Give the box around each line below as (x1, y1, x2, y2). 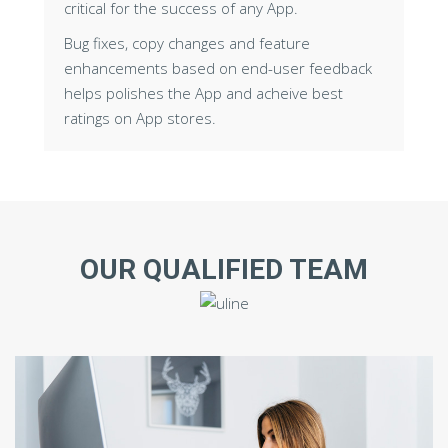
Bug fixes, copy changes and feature (64, 33, 310, 54)
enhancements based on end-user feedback (64, 58, 372, 79)
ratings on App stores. (64, 108, 216, 129)
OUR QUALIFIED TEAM (80, 253, 368, 287)
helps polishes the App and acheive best (64, 83, 343, 104)
